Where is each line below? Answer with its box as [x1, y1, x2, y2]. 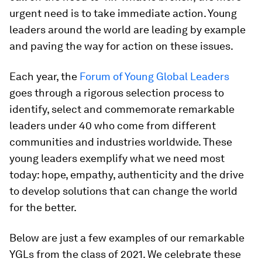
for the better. [9, 201, 77, 213]
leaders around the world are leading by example [9, 23, 246, 36]
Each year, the [9, 70, 80, 82]
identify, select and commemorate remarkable [9, 103, 235, 115]
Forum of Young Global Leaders [80, 70, 229, 82]
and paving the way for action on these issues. [9, 40, 233, 52]
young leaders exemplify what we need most [9, 152, 225, 164]
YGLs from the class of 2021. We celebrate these [9, 248, 241, 260]
